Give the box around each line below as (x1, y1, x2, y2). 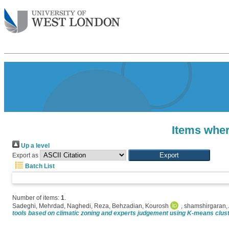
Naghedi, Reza (67, 202, 109, 210)
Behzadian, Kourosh (112, 202, 169, 210)
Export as (12, 152, 38, 159)
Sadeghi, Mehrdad (12, 202, 64, 210)
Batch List (24, 163, 55, 170)
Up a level (19, 142, 50, 149)
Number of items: (12, 194, 61, 201)
